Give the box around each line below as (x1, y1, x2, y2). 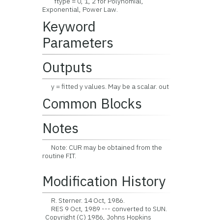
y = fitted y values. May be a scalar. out (42, 82, 169, 91)
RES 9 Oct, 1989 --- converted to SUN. (42, 204, 167, 213)
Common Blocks (42, 94, 142, 112)
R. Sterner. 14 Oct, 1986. (42, 196, 125, 205)
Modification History (42, 172, 166, 190)
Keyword (42, 17, 96, 35)
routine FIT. (42, 151, 77, 160)
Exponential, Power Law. (42, 5, 118, 14)
